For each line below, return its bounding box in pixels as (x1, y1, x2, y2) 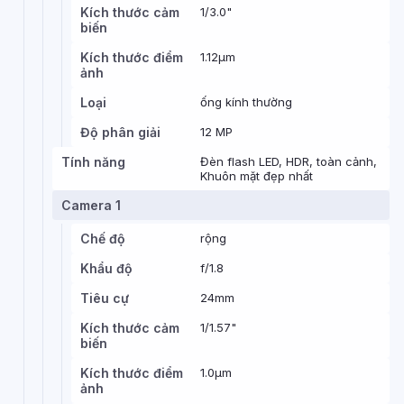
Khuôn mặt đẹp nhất (200, 169, 313, 183)
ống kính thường (200, 95, 292, 109)
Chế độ (80, 231, 125, 246)
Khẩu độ (80, 261, 133, 276)
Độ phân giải (80, 124, 161, 140)
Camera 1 (61, 197, 121, 213)
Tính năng (61, 154, 125, 170)
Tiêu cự (80, 290, 129, 306)
